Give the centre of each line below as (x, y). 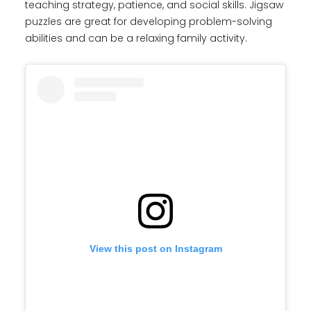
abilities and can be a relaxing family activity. (136, 39)
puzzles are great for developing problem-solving (149, 22)
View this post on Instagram (155, 249)
